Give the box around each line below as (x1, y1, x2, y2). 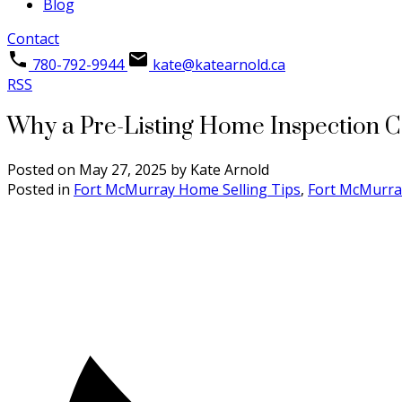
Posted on (7, 159, 79, 179)
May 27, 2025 (79, 159, 167, 179)
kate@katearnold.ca (153, 55, 285, 74)
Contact (7, 29, 59, 48)
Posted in (7, 179, 70, 199)
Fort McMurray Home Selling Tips (74, 179, 301, 199)
